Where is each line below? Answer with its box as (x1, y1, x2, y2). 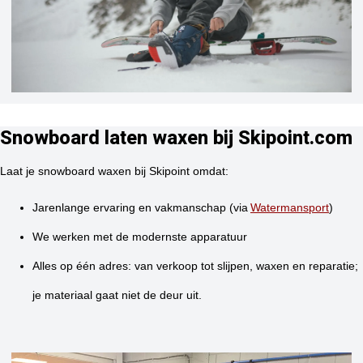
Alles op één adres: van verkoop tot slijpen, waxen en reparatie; (32, 259, 358, 273)
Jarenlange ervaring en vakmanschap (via (32, 201, 250, 215)
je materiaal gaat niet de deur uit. (32, 288, 202, 302)
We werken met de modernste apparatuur (32, 230, 247, 244)
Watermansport (250, 201, 329, 215)
